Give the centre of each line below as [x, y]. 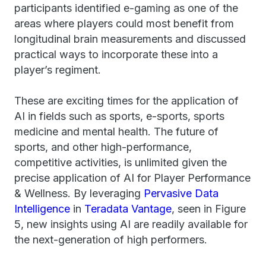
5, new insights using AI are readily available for [131, 224]
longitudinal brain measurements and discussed [130, 39]
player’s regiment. [58, 70]
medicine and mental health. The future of [116, 132]
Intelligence [42, 209]
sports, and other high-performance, [103, 147]
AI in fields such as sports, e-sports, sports [119, 116]
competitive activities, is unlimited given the [121, 162]
